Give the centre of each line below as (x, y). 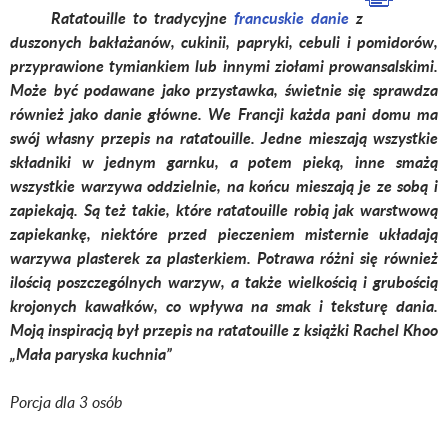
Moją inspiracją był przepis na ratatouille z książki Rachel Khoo (224, 330)
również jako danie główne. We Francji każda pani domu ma (224, 114)
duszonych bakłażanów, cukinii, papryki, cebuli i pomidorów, (224, 42)
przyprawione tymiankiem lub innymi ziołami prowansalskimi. (224, 66)
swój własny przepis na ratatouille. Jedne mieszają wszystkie (224, 138)
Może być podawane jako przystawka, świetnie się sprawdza (224, 90)
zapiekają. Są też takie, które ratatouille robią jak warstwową (224, 210)
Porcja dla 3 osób (66, 402)
